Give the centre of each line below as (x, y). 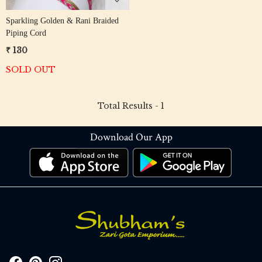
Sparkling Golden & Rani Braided (63, 20)
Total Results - (129, 106)
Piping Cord (26, 33)
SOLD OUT (31, 69)
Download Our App (131, 137)
